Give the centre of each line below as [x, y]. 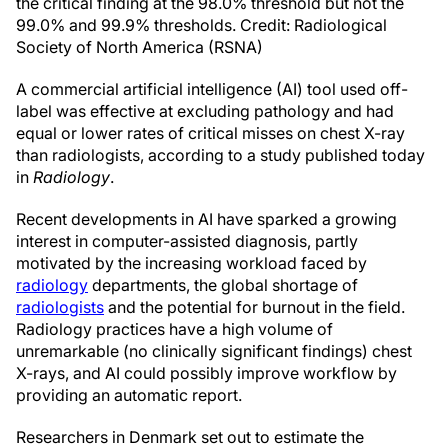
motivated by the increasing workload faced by [191, 263]
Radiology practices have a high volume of [174, 329]
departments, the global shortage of [223, 285]
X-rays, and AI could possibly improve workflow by [206, 373]
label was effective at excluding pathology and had [205, 111]
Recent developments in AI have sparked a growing [206, 219]
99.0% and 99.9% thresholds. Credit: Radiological [201, 25]
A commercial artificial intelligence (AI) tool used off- [212, 89]
